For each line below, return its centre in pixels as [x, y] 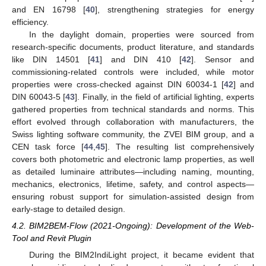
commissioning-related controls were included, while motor [133, 72]
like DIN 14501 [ [51, 59]
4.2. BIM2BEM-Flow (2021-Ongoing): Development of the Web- [133, 225]
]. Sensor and [223, 59]
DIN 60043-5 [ [39, 96]
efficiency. [30, 22]
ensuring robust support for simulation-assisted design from [133, 196]
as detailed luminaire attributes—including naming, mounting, [133, 171]
